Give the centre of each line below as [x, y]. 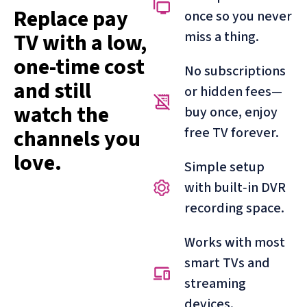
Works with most [235, 242]
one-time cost [79, 67]
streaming [215, 283]
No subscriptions [235, 71]
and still [52, 91]
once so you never [238, 16]
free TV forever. [232, 133]
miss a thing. [222, 37]
